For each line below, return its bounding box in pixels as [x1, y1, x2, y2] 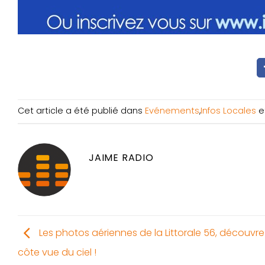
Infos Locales [201, 105, 256, 117]
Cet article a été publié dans [18, 105, 145, 117]
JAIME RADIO [89, 150, 154, 164]
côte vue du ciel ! [18, 245, 96, 260]
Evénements [145, 105, 199, 117]
